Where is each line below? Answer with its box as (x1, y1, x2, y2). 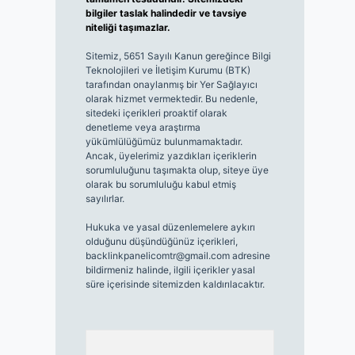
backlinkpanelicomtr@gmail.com (85, 250, 230, 261)
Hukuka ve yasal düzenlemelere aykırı (85, 221, 255, 233)
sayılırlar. (85, 193, 124, 204)
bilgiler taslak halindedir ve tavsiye (85, 7, 246, 19)
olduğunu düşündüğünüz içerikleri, (85, 235, 238, 247)
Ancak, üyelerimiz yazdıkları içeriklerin (85, 150, 257, 162)
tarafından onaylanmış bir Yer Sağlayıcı (85, 78, 258, 90)
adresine (229, 250, 270, 261)
